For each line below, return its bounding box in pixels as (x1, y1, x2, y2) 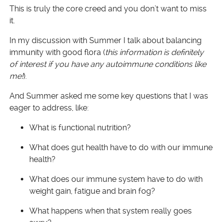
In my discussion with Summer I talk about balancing (9, 36, 202, 45)
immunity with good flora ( (9, 48, 105, 57)
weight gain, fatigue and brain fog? (29, 186, 155, 196)
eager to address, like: (9, 103, 89, 112)
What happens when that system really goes (29, 206, 192, 216)
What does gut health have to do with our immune (29, 143, 213, 152)
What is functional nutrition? (29, 123, 131, 132)
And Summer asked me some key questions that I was (9, 91, 208, 101)
